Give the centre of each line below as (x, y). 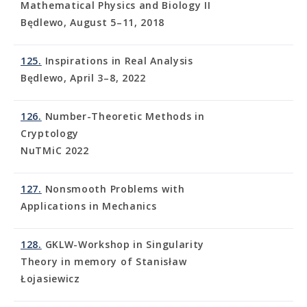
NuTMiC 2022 (55, 150)
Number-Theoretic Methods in (123, 116)
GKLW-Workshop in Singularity (123, 244)
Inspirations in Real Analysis (117, 61)
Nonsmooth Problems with (113, 189)
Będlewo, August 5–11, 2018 (93, 22)
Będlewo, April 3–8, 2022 (83, 78)
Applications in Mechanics (89, 206)
